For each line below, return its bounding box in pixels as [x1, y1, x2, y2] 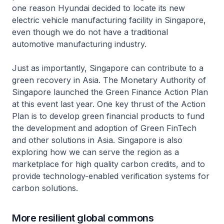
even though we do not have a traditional [12, 27, 168, 37]
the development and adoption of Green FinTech [12, 123, 196, 133]
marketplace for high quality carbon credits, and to [12, 159, 205, 169]
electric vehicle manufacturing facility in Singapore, [12, 15, 206, 25]
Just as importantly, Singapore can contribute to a [12, 63, 203, 73]
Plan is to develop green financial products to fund [12, 111, 204, 121]
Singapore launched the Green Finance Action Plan [12, 87, 208, 97]
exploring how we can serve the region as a [12, 147, 179, 157]
